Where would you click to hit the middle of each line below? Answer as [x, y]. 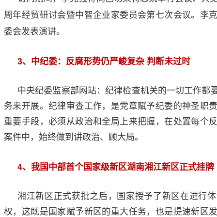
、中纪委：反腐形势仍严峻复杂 [83, 62]
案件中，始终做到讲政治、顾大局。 [74, 137]
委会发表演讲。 [34, 31]
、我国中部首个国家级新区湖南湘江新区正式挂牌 [118, 167]
